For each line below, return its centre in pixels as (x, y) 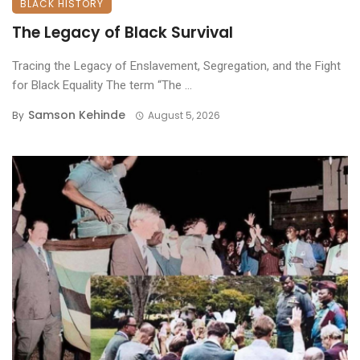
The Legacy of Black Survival (123, 33)
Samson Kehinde (77, 115)
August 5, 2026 (184, 115)
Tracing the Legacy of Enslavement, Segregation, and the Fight (176, 66)
